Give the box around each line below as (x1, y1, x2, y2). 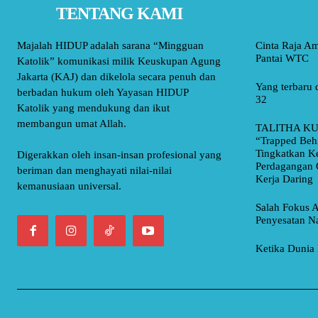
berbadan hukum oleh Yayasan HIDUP (17, 87, 188, 99)
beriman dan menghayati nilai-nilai (17, 165, 172, 177)
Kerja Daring (256, 173, 313, 185)
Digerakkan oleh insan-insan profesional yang (17, 149, 221, 161)
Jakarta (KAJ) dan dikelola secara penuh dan (17, 71, 216, 83)
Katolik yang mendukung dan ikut (17, 102, 170, 114)
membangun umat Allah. (17, 118, 126, 130)
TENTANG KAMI (56, 4, 182, 23)
